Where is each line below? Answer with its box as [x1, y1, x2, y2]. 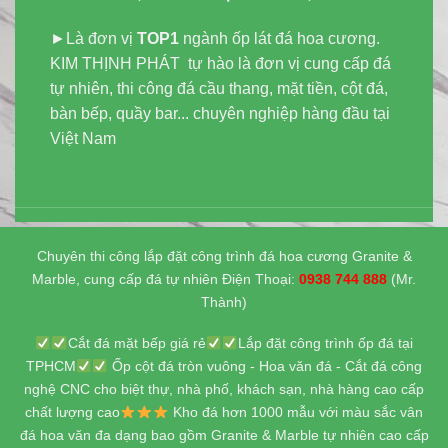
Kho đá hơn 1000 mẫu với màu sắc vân [169, 404, 424, 421]
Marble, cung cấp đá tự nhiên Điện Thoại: [32, 270, 299, 287]
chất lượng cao [24, 404, 120, 421]
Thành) [201, 293, 247, 310]
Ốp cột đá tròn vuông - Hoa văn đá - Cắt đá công [108, 358, 423, 375]
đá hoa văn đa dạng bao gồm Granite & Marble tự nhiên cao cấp [19, 427, 429, 444]
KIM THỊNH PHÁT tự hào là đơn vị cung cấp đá [50, 55, 391, 73]
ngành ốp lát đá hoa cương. [179, 30, 380, 48]
